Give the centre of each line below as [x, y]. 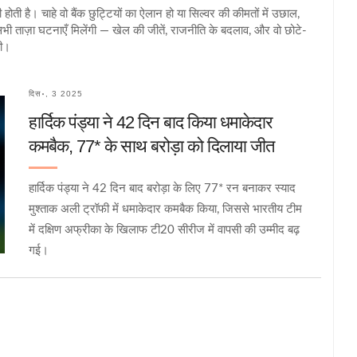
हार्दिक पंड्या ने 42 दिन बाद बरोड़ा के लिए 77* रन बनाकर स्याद [162, 188]
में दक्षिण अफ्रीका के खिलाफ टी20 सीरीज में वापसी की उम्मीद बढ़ [164, 229]
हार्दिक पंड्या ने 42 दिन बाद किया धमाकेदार [151, 122]
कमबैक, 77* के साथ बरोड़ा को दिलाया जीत [151, 146]
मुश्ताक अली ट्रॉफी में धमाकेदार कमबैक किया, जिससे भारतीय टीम [165, 209]
